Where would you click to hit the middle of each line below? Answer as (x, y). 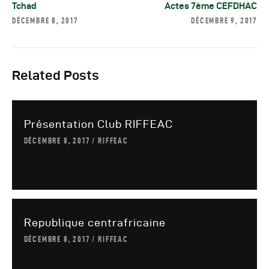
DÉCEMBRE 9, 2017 (224, 20)
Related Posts (56, 75)
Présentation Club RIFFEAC (98, 124)
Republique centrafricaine (95, 222)
